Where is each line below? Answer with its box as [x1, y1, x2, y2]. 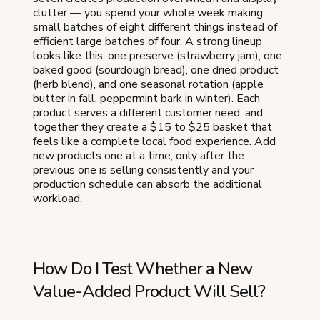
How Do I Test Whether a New [33, 257, 252, 281]
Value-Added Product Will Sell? [33, 280, 265, 304]
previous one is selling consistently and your [33, 162, 254, 179]
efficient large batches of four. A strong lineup [33, 34, 262, 50]
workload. [33, 191, 82, 207]
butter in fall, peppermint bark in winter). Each [33, 91, 260, 107]
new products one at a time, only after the [33, 148, 244, 164]
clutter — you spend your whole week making [33, 5, 263, 21]
